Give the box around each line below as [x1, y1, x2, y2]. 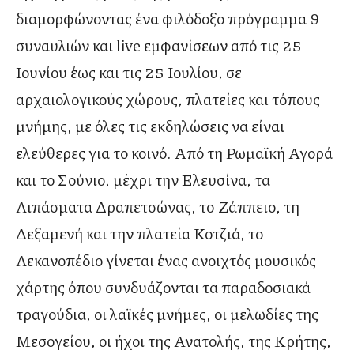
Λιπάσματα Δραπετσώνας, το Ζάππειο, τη [16, 195, 299, 218]
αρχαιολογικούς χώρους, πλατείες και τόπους [16, 88, 320, 111]
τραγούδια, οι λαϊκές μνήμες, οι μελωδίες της [16, 303, 318, 326]
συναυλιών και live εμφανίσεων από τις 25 [16, 34, 302, 57]
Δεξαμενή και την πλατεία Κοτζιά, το [16, 222, 263, 245]
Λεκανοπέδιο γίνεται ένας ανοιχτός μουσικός [16, 249, 316, 272]
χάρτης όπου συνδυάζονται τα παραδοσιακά [16, 276, 311, 299]
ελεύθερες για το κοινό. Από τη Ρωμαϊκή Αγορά [16, 141, 333, 164]
